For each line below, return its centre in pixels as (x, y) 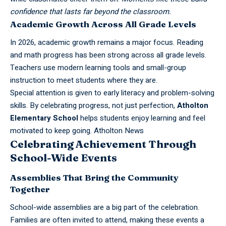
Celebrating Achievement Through (103, 144)
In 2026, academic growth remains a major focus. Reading (107, 43)
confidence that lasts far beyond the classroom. (91, 11)
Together (30, 189)
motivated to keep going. (52, 131)
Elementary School (44, 118)
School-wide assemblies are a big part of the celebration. (105, 208)
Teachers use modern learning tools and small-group (98, 68)
